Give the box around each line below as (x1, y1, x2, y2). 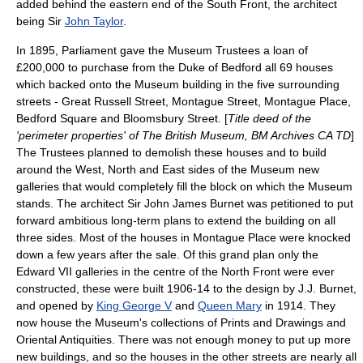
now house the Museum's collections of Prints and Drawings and (16, 316, 346, 329)
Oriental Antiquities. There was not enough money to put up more (16, 333, 351, 346)
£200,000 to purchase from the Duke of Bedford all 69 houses (16, 61, 333, 74)
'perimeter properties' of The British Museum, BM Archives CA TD (16, 129, 351, 142)
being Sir (16, 15, 65, 28)
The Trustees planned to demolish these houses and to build (16, 146, 327, 159)
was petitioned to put (244, 197, 353, 210)
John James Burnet (144, 197, 244, 210)
